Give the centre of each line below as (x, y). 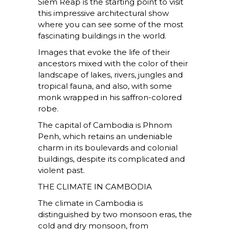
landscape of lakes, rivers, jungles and (110, 75)
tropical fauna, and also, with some (105, 86)
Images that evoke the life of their (104, 52)
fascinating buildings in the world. (102, 36)
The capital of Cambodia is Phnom (105, 125)
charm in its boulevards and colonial (108, 148)
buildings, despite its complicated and (111, 159)
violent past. (61, 170)
